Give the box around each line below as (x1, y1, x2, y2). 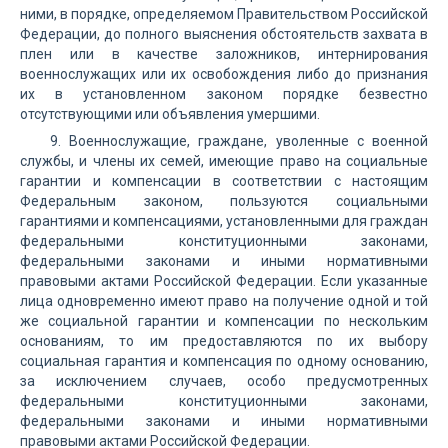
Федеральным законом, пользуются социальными (20, 193, 428, 209)
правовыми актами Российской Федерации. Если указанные (20, 273, 428, 289)
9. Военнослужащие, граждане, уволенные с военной (50, 133, 428, 149)
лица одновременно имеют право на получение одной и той (20, 293, 428, 309)
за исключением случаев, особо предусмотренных (20, 373, 428, 389)
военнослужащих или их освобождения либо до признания (20, 66, 428, 82)
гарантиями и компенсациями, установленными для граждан (20, 213, 428, 229)
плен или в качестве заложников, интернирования (20, 46, 428, 62)
